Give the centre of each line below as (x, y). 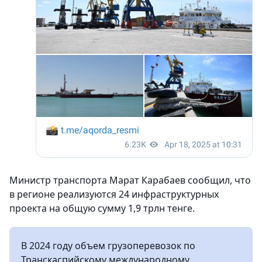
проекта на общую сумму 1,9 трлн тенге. (102, 208)
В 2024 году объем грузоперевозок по (108, 246)
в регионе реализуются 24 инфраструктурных (114, 194)
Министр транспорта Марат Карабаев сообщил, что (130, 180)
